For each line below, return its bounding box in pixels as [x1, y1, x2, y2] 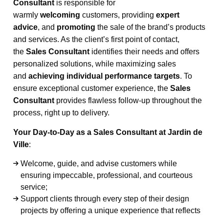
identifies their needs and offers [89, 47, 200, 56]
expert [156, 11, 180, 19]
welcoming [40, 11, 81, 19]
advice [13, 23, 38, 31]
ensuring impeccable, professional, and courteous [21, 171, 193, 179]
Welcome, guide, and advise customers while [21, 159, 177, 168]
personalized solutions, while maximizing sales [13, 60, 176, 68]
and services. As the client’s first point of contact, [13, 35, 180, 44]
